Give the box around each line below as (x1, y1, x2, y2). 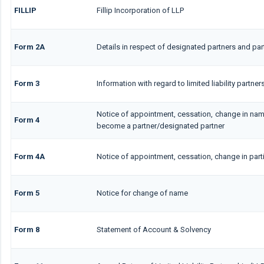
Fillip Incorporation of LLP (96, 5, 186, 15)
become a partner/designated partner (96, 121, 225, 130)
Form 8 (14, 225, 39, 234)
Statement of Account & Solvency (96, 225, 211, 234)
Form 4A (14, 151, 45, 161)
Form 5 (14, 188, 39, 197)
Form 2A (14, 42, 45, 51)
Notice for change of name (96, 188, 188, 197)
